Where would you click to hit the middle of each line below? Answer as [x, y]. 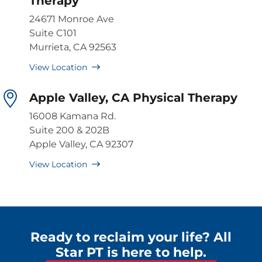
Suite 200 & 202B [69, 130]
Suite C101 [53, 33]
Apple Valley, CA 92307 [81, 144]
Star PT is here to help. [131, 253]
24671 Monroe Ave [72, 19]
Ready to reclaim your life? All [131, 237]
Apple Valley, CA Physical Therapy [133, 98]
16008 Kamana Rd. [73, 116]
